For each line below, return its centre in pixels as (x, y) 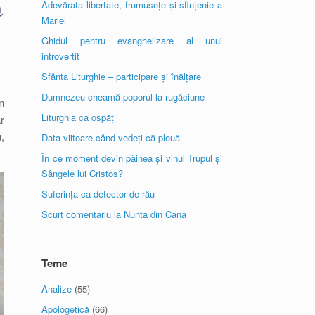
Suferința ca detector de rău (98, 194)
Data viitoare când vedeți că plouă (111, 137)
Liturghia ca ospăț (78, 117)
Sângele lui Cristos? (83, 173)
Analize (57, 289)
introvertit (61, 56)
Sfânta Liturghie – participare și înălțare (122, 76)
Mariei (54, 20)
